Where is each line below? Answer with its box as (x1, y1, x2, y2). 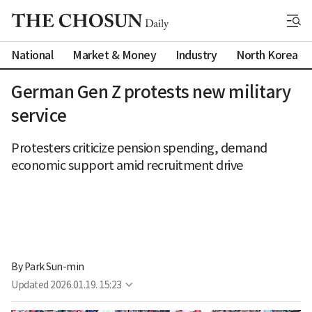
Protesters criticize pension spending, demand (11, 140, 267, 156)
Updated (11, 279, 49, 292)
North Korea (236, 47, 298, 62)
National (11, 47, 53, 62)
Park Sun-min (24, 260, 84, 274)
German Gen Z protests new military (11, 81, 290, 103)
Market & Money (72, 47, 156, 62)
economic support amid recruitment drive (11, 157, 243, 173)
